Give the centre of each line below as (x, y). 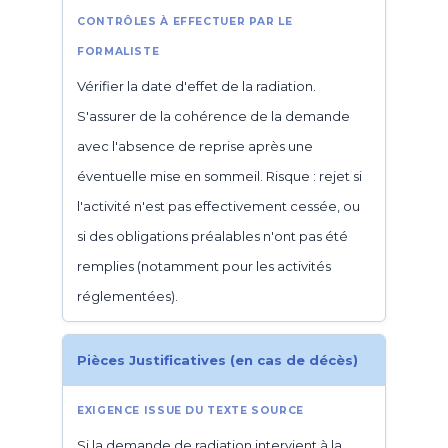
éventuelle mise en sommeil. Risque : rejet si (219, 176)
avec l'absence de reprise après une (195, 146)
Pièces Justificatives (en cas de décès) (217, 360)
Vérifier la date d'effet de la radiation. (196, 86)
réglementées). (127, 296)
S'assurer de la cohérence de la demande (213, 116)
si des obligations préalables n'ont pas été (212, 236)
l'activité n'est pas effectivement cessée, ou (218, 206)
